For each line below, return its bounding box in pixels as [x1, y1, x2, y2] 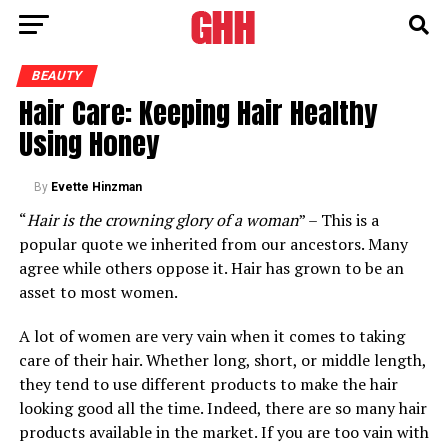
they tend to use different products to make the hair [18, 373, 398, 395]
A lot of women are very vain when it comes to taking [18, 325, 405, 347]
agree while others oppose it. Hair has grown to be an [18, 257, 404, 279]
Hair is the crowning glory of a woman [26, 209, 299, 231]
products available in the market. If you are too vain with [18, 421, 429, 443]
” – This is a [298, 209, 379, 231]
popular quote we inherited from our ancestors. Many [18, 233, 408, 255]
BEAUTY [29, 68, 84, 83]
